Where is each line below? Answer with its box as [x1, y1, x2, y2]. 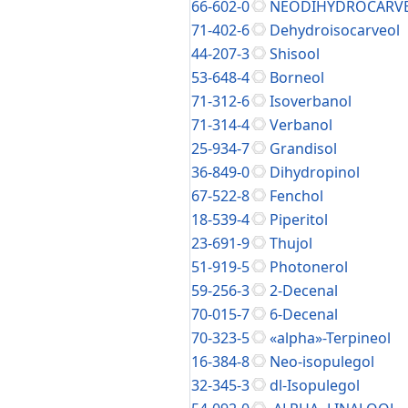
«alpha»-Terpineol [270, 328, 391, 348]
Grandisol [270, 138, 337, 158]
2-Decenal [270, 280, 338, 301]
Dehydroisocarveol [270, 20, 400, 40]
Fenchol [270, 186, 323, 206]
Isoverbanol [270, 91, 352, 111]
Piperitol [270, 209, 328, 229]
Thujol [270, 233, 312, 253]
